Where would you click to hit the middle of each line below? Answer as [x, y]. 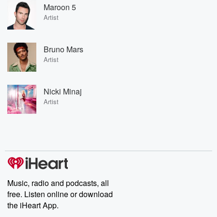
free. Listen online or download [60, 194]
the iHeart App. [33, 205]
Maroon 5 [60, 7]
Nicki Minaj [63, 91]
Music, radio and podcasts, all [58, 183]
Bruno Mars [63, 49]
